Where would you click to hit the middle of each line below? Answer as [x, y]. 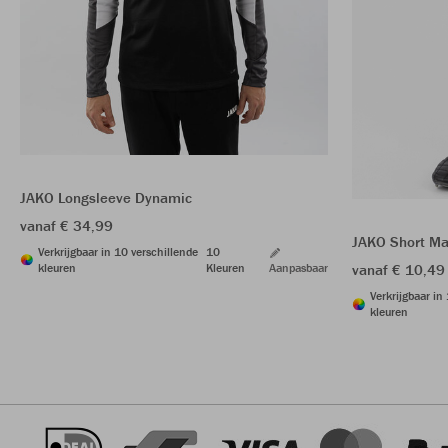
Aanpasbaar [298, 267]
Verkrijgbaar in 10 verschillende [118, 251]
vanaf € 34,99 [66, 225]
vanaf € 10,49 [398, 270]
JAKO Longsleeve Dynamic [106, 197]
